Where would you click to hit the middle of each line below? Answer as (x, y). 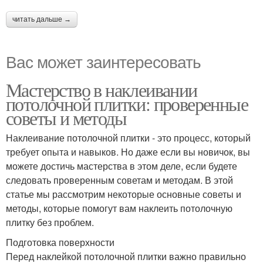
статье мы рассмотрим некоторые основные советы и (124, 194)
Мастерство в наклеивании (102, 90)
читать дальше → (42, 19)
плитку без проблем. (50, 222)
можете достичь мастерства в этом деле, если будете (122, 166)
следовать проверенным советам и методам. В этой (119, 180)
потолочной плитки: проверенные (127, 104)
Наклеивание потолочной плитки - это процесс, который (128, 138)
